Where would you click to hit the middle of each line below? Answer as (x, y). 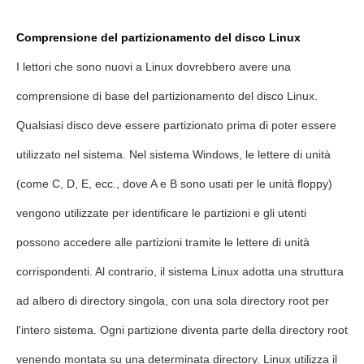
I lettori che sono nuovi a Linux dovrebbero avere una (154, 67)
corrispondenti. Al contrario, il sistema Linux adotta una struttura (180, 271)
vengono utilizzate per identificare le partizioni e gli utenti (161, 213)
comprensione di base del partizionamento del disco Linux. (167, 96)
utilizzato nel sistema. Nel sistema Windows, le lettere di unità (173, 154)
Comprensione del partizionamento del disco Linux (158, 37)
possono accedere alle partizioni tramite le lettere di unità (163, 242)
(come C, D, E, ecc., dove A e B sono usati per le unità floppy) (174, 184)
